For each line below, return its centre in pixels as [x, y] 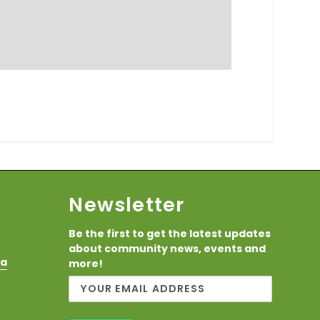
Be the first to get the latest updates [170, 233]
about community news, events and [167, 248]
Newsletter [127, 204]
